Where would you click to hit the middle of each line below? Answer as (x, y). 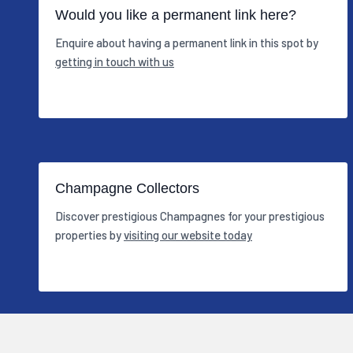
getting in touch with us (115, 61)
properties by (89, 234)
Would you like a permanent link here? (176, 15)
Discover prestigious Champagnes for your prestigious (190, 216)
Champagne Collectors (127, 189)
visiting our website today (188, 234)
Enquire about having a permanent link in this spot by (187, 42)
